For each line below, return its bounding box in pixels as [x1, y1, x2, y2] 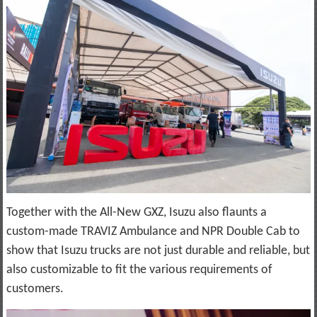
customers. [6, 282, 67, 296]
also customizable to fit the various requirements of [6, 263, 272, 277]
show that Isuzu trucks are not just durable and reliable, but [6, 243, 310, 258]
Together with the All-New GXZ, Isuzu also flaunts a [6, 205, 267, 219]
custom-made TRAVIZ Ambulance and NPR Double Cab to [6, 224, 300, 238]
